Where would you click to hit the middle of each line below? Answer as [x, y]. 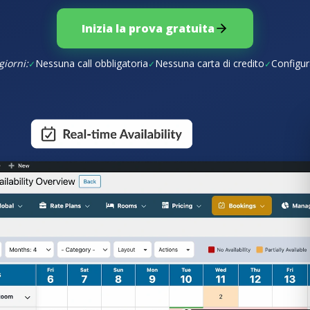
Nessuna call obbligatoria [92, 63]
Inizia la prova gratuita [148, 28]
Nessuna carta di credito [210, 63]
